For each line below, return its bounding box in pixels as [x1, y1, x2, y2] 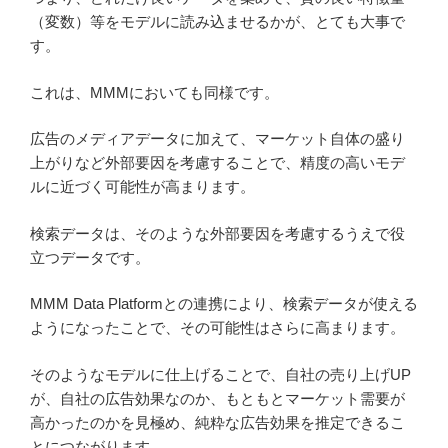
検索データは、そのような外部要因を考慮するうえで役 [30, 224, 405, 242]
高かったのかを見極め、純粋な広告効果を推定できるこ [30, 413, 405, 431]
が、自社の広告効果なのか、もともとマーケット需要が [30, 389, 405, 407]
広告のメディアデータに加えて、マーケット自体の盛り [30, 130, 405, 148]
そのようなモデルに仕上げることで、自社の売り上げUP [30, 365, 411, 383]
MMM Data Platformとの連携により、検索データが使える [30, 295, 418, 313]
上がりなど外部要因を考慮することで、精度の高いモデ [30, 154, 405, 172]
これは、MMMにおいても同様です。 [30, 83, 279, 101]
